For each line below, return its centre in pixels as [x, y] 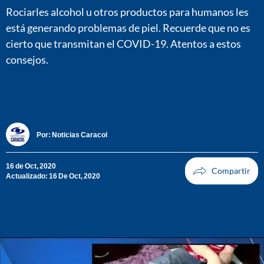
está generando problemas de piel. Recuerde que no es [128, 27]
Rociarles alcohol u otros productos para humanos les [127, 11]
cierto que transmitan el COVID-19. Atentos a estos [123, 43]
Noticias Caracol [80, 134]
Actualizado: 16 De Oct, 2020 [53, 176]
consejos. [27, 59]
